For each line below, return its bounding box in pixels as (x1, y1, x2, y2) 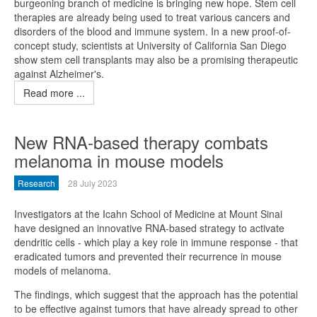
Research (18, 177, 55, 189)
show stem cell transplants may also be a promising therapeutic (14, 52, 298, 67)
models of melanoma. (14, 263, 111, 277)
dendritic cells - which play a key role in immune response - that (14, 235, 298, 249)
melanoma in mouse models (14, 148, 224, 173)
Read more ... (23, 86, 85, 100)
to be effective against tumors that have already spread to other (14, 301, 298, 316)
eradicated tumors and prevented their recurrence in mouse (14, 249, 282, 263)
